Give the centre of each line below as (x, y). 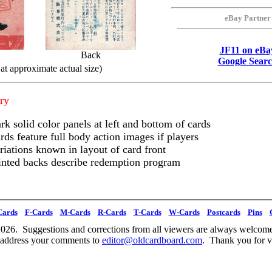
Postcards (223, 212)
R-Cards (112, 212)
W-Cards (184, 212)
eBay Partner (247, 18)
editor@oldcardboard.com (152, 240)
